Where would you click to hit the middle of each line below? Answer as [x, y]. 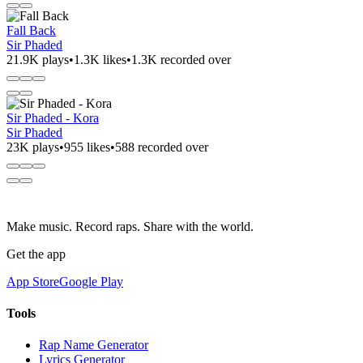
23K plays [33, 147]
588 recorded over [162, 147]
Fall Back [31, 30]
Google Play [91, 281]
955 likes [87, 147]
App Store [33, 281]
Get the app [36, 254]
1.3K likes [100, 59]
